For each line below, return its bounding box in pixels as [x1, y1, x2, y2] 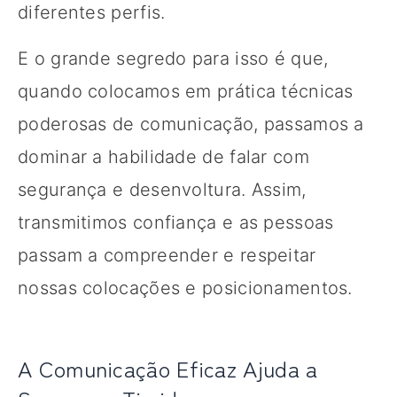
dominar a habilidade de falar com [18, 145, 309, 167]
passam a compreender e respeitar [18, 244, 316, 266]
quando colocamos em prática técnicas [18, 80, 354, 102]
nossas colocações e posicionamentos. [18, 276, 353, 299]
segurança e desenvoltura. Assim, [18, 178, 307, 200]
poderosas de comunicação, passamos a [18, 113, 364, 135]
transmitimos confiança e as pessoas [18, 211, 334, 233]
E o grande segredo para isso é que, [18, 47, 329, 69]
